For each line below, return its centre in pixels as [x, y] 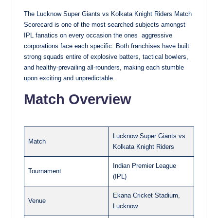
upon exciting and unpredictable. [69, 78]
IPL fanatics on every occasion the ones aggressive [98, 36]
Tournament [45, 171]
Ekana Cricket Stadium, [146, 196]
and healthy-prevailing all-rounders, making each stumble [104, 68]
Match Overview [78, 100]
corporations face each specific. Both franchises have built [107, 46]
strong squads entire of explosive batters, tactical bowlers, [106, 57]
